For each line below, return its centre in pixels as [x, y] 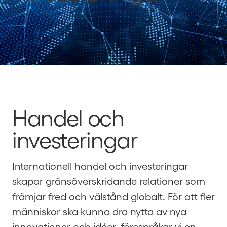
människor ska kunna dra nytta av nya [99, 211]
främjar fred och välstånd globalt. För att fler [113, 196]
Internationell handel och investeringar [100, 166]
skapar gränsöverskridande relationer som [109, 181]
